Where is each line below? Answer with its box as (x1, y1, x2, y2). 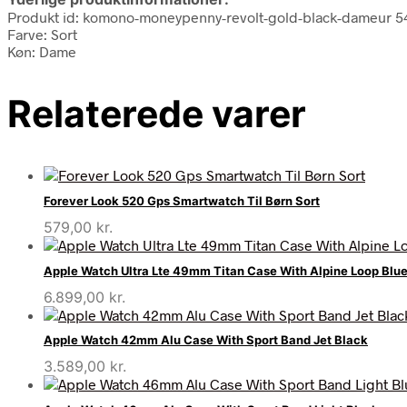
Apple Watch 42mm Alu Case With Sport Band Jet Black (44, 333, 368, 348)
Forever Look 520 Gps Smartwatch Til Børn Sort (44, 194, 320, 209)
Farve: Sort (7, 25, 77, 43)
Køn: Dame (7, 42, 76, 60)
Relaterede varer (7, 90, 306, 136)
